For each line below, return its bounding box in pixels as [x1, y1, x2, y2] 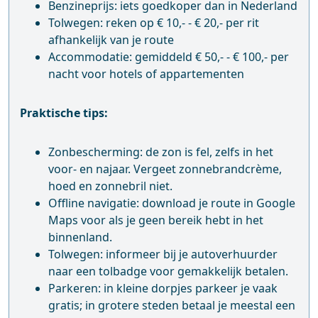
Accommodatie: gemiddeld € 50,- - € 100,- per [48, 48, 289, 65]
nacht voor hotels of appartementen [48, 65, 244, 82]
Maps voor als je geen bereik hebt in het [48, 212, 263, 228]
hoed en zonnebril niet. [48, 177, 172, 194]
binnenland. [48, 229, 112, 245]
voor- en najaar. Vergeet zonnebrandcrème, [48, 160, 282, 177]
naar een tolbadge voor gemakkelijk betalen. [48, 263, 288, 279]
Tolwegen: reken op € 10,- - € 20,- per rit [48, 14, 259, 31]
